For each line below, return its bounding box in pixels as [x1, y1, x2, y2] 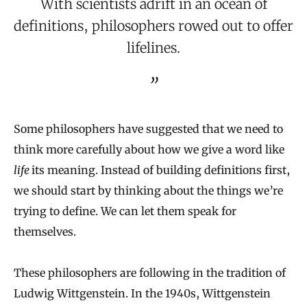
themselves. [14, 225, 76, 239]
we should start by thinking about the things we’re [14, 184, 283, 198]
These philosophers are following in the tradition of [14, 266, 286, 280]
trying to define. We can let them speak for [14, 204, 236, 219]
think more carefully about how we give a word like [14, 143, 284, 157]
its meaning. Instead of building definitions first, [32, 163, 290, 177]
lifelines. [127, 39, 180, 57]
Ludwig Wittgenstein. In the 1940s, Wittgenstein [14, 286, 271, 301]
